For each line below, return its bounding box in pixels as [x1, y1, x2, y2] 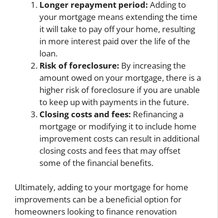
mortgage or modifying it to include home [39, 120, 197, 132]
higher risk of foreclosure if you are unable [39, 84, 200, 95]
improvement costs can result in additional [39, 132, 200, 144]
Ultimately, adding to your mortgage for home [15, 182, 188, 193]
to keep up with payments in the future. [39, 96, 189, 108]
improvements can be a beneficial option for [15, 194, 182, 205]
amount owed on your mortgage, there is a [39, 72, 201, 83]
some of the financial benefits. [39, 157, 153, 168]
